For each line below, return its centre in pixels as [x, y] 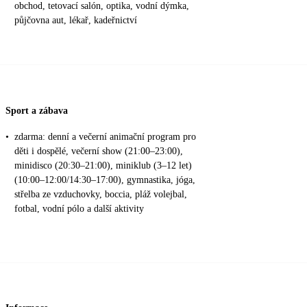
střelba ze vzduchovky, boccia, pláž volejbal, [101, 194]
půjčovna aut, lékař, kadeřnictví [76, 21]
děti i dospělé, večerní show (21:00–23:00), [99, 151]
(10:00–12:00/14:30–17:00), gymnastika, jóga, [105, 180]
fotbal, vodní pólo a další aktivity [79, 208]
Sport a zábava [37, 110]
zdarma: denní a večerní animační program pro [105, 136]
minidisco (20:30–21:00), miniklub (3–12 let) [103, 165]
